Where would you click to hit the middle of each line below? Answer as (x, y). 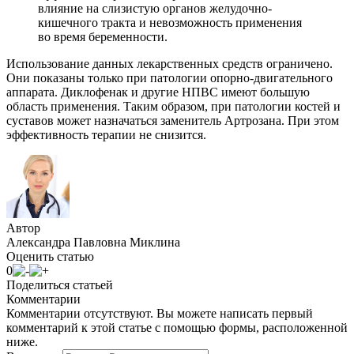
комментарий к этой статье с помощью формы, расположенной (177, 327)
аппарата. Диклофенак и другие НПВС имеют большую (158, 92)
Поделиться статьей (60, 284)
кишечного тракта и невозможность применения (170, 22)
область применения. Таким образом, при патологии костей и (173, 106)
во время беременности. (103, 36)
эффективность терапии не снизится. (106, 134)
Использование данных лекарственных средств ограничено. (169, 63)
